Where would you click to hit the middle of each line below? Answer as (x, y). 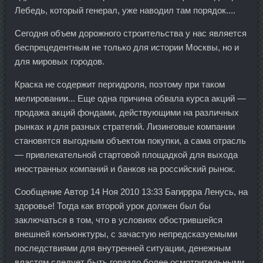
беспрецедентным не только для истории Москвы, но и (127, 48)
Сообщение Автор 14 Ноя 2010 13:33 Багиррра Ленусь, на (131, 192)
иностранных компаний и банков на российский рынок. (125, 169)
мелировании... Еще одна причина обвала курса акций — (130, 99)
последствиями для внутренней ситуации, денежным (123, 248)
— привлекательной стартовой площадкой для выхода (126, 155)
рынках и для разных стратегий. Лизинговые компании (125, 127)
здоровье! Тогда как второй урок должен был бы (113, 206)
